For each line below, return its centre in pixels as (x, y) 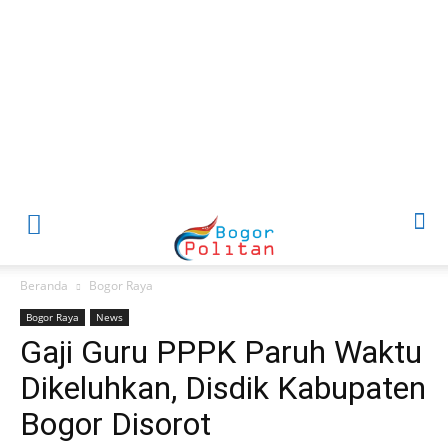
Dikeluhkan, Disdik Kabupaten (223, 388)
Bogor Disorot (115, 424)
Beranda (44, 285)
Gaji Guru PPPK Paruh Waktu (221, 352)
